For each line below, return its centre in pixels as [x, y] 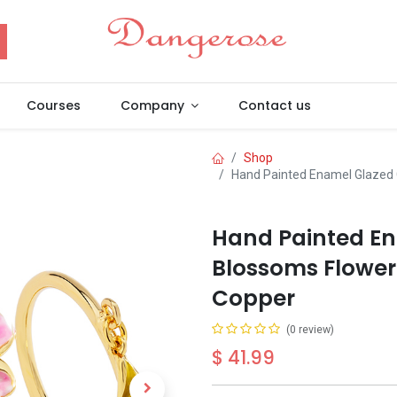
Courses [54, 105]
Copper [253, 298]
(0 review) [310, 330]
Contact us [275, 105]
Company [152, 105]
